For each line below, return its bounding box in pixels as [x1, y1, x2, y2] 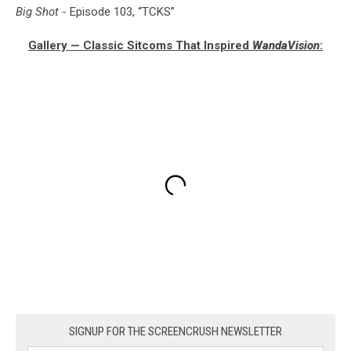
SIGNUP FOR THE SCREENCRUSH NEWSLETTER [69, 324, 282, 338]
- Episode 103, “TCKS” [59, 5, 175, 20]
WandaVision [252, 38, 320, 53]
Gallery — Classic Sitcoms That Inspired [28, 38, 252, 53]
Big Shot [16, 5, 59, 20]
